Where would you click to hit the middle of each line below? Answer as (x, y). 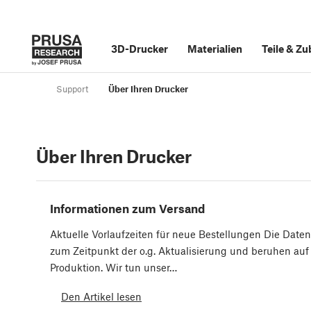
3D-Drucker (140, 49)
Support (72, 89)
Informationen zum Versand (127, 209)
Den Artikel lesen (101, 296)
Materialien (215, 49)
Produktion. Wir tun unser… (114, 268)
